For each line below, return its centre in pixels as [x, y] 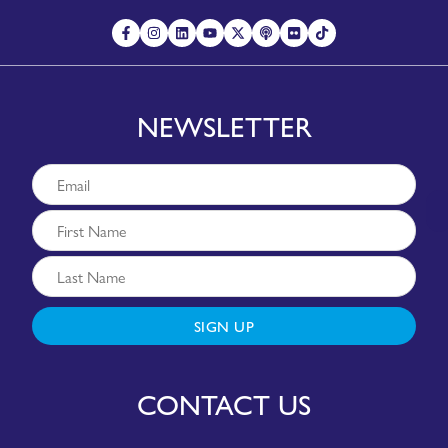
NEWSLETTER [224, 124]
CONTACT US [224, 402]
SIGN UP [224, 325]
